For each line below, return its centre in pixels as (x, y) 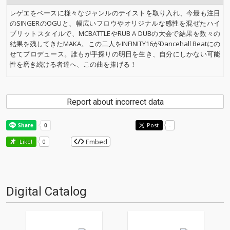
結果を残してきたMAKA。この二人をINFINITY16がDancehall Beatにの (115, 44)
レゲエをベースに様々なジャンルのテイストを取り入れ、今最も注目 (115, 13)
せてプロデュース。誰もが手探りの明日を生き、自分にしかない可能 (115, 54)
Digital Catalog (46, 191)
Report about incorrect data (115, 102)
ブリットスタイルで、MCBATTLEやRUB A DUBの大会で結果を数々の (115, 33)
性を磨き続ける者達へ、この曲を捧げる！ (73, 64)
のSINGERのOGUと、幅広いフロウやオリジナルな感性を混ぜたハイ (115, 23)
